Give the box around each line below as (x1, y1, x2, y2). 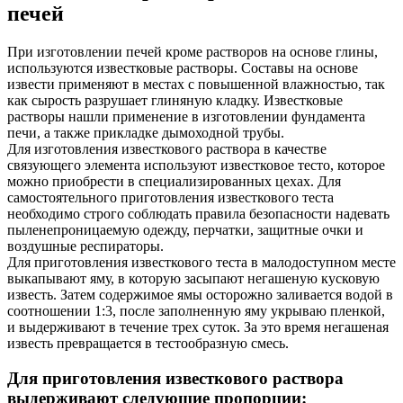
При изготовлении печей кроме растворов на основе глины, (7, 43, 378, 59)
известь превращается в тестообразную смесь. (7, 335, 289, 351)
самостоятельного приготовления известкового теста (7, 189, 334, 205)
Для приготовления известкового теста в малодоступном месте (7, 254, 396, 270)
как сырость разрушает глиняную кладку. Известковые (7, 92, 343, 108)
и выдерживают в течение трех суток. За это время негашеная (7, 318, 389, 335)
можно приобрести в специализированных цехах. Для (7, 173, 341, 189)
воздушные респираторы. (7, 237, 164, 254)
